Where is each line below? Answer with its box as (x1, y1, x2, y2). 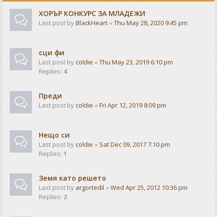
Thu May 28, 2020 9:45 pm (114, 18, 187, 28)
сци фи (39, 48, 64, 58)
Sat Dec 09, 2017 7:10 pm (99, 140, 170, 149)
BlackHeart (76, 18, 108, 28)
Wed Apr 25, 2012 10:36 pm (110, 183, 187, 192)
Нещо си (39, 130, 70, 140)
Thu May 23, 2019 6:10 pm (99, 58, 173, 67)
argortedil (76, 183, 104, 192)
